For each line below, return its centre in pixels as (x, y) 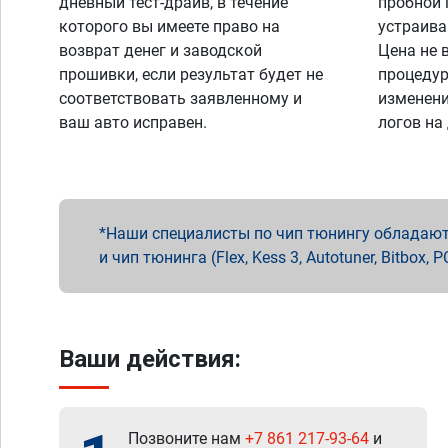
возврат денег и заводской (160, 50)
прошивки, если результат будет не (191, 74)
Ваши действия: (150, 359)
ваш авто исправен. (133, 122)
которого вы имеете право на (169, 26)
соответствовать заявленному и (180, 98)
